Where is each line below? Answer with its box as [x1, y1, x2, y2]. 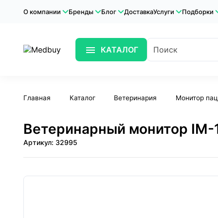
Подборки [182, 8, 214, 16]
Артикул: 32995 [23, 138, 77, 147]
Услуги [153, 8, 174, 16]
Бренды [69, 8, 93, 16]
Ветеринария [114, 94, 157, 102]
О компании [23, 8, 61, 16]
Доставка [124, 8, 153, 16]
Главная [23, 94, 51, 102]
